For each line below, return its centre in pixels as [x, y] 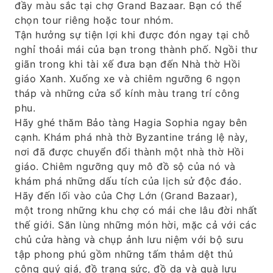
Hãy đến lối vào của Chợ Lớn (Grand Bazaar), [126, 196]
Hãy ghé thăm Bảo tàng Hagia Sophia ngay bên [131, 122]
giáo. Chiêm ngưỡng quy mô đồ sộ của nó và [125, 166]
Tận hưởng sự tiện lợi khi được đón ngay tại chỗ [133, 35]
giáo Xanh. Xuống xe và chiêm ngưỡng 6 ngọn [127, 79]
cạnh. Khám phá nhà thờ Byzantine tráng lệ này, [131, 137]
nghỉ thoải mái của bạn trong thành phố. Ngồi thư [136, 49]
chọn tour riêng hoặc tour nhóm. [94, 20]
